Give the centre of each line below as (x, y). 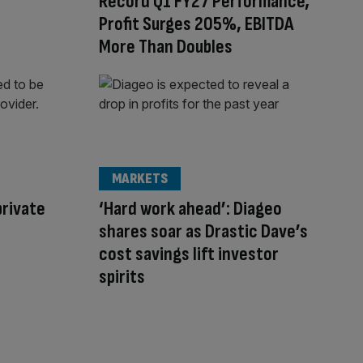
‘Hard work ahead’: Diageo (190, 209)
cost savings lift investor (189, 254)
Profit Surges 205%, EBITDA (196, 24)
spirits (122, 277)
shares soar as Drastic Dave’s (203, 232)
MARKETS (140, 179)
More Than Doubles (166, 47)
